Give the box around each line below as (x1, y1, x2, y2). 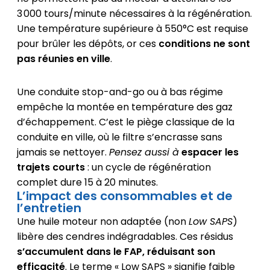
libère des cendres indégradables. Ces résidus (16, 229, 233, 243)
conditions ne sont (158, 36, 250, 51)
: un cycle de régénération (84, 160, 211, 174)
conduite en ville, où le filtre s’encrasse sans (16, 130, 222, 144)
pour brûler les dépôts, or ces (16, 36, 159, 51)
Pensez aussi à (108, 145, 179, 159)
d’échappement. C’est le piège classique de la (16, 115, 234, 129)
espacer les (181, 145, 239, 159)
